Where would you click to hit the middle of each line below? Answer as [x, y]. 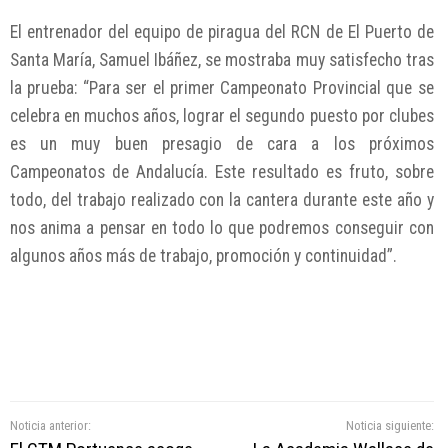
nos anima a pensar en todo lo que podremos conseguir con [222, 228]
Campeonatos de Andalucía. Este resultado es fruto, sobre [222, 172]
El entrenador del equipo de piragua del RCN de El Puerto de [222, 32]
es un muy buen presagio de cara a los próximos [222, 144]
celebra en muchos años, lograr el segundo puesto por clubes [222, 116]
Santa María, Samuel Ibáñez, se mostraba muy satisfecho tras [222, 60]
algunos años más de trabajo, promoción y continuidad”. [203, 256]
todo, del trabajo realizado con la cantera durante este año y [222, 200]
